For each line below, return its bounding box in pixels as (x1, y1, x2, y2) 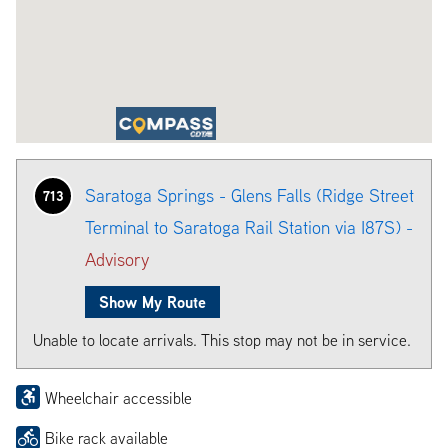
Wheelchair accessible (45, 387, 192, 408)
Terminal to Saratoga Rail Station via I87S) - (85, 215, 413, 239)
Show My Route (99, 290, 206, 313)
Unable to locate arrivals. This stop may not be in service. (33, 329, 411, 350)
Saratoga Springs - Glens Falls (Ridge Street (85, 183, 414, 207)
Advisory (85, 247, 149, 271)
